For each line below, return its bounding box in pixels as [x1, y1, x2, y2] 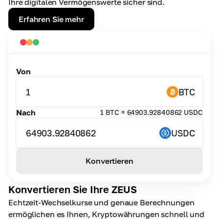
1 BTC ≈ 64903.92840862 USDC [100, 108, 203, 116]
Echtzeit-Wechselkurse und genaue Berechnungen [8, 197, 195, 207]
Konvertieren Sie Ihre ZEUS [8, 183, 137, 195]
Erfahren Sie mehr [19, 14, 84, 24]
